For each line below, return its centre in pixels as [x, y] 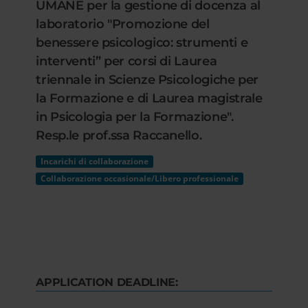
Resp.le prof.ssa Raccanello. [119, 135]
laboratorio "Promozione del [123, 24]
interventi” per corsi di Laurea [126, 61]
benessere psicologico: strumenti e [142, 43]
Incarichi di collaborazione [95, 161]
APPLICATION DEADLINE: [107, 282]
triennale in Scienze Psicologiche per [147, 80]
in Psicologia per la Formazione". [135, 117]
